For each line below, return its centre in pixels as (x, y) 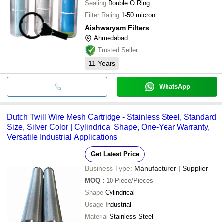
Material (96, 216)
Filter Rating (102, 15)
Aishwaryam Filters (117, 28)
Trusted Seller (118, 50)
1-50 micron (138, 15)
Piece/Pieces (134, 180)
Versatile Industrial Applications (62, 137)
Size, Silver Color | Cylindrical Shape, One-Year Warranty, (108, 127)
